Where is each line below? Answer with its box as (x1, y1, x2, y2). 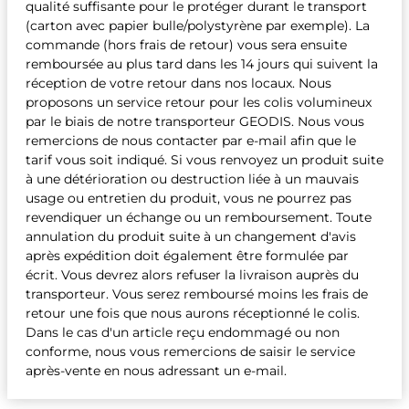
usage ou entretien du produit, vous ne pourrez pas (26, 190, 351, 206)
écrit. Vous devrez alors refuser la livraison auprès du (26, 267, 359, 283)
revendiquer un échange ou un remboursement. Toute (26, 209, 372, 225)
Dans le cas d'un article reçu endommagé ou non (26, 324, 340, 341)
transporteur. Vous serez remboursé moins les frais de (26, 286, 368, 302)
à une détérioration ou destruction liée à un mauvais (26, 171, 359, 187)
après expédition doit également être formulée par (26, 247, 349, 264)
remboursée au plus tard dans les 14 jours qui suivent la (26, 56, 378, 72)
